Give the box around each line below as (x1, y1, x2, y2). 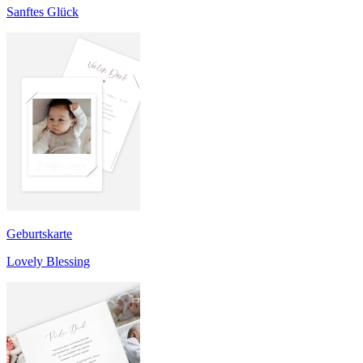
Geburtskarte (6, 226, 72, 241)
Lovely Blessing (6, 254, 90, 268)
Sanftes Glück (6, 4, 79, 19)
